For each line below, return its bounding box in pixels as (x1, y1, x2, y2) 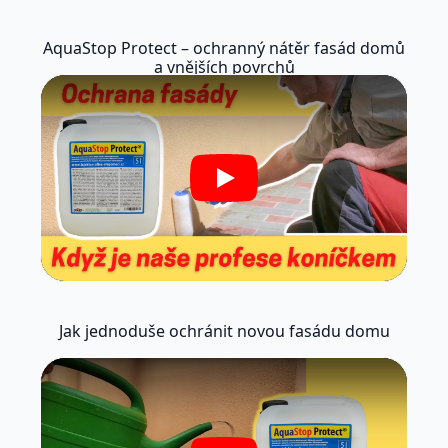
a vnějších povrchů (153, 55, 295, 78)
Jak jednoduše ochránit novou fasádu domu (58, 319, 390, 342)
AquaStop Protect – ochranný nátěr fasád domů (43, 36, 405, 59)
